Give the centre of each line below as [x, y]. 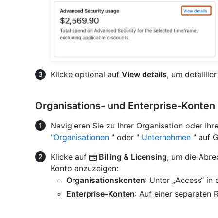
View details [144, 74]
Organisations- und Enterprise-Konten [125, 105]
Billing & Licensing [132, 156]
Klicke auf [70, 156]
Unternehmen [166, 137]
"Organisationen [80, 137]
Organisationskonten [106, 180]
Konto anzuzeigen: [84, 168]
